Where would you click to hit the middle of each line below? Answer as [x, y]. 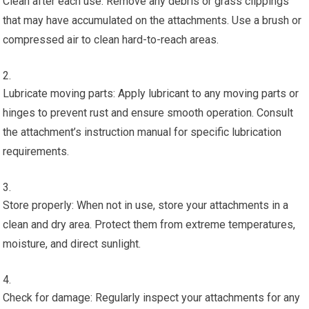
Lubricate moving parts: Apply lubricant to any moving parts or [151, 93]
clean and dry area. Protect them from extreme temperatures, [149, 224]
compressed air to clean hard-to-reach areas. [111, 39]
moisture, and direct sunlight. [72, 243]
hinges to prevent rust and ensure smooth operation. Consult [148, 112]
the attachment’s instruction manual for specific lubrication [142, 132]
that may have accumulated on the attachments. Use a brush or [152, 20]
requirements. [36, 151]
